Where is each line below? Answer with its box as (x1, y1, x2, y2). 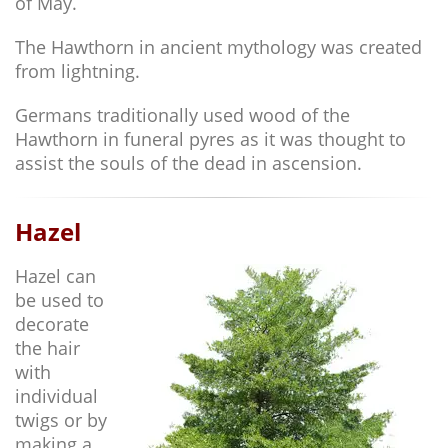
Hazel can (15, 264, 96, 289)
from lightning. (15, 59, 140, 84)
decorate (15, 312, 89, 337)
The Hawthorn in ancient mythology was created (15, 35, 422, 60)
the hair (15, 336, 80, 361)
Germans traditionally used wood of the (15, 103, 350, 128)
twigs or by (15, 408, 107, 433)
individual (15, 384, 98, 409)
